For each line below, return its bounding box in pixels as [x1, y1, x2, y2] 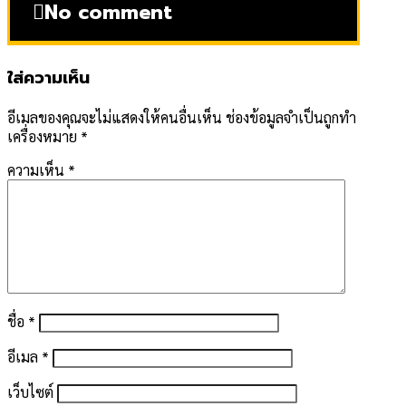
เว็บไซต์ [7, 382, 53, 401]
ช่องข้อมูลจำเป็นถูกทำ [226, 107, 356, 127]
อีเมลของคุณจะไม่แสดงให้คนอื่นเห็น [7, 107, 222, 127]
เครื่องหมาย [7, 126, 81, 146]
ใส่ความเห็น [7, 65, 90, 92]
